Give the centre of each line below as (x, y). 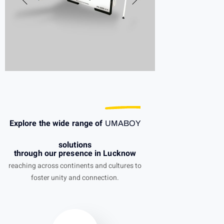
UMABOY (123, 123)
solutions (75, 145)
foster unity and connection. (75, 177)
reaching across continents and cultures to (75, 165)
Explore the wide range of (57, 123)
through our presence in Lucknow (75, 153)
